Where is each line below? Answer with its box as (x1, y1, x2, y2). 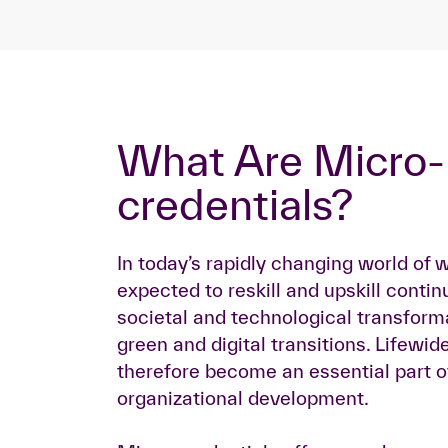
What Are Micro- (117, 136, 162, 184)
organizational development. (117, 387, 369, 409)
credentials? (117, 180, 353, 228)
